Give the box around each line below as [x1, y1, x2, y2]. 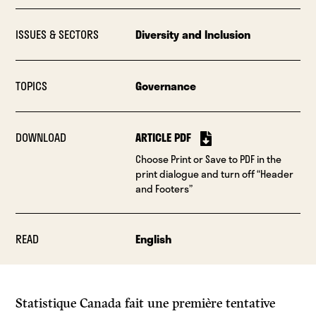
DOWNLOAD [16, 128, 67, 147]
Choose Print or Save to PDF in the [135, 152, 281, 167]
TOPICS [16, 77, 48, 95]
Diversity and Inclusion [135, 25, 250, 44]
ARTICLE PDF [135, 128, 191, 147]
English [135, 230, 171, 248]
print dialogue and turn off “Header [135, 166, 293, 182]
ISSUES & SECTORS [16, 25, 99, 44]
